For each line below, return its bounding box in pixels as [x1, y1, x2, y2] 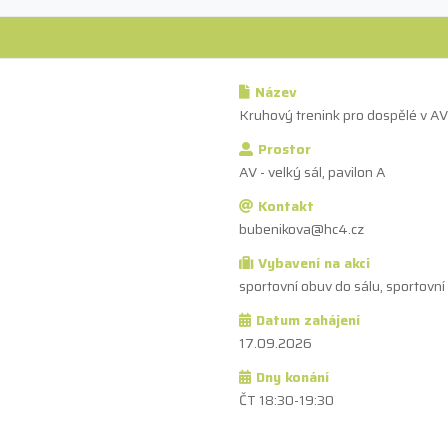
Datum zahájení [255, 308, 360, 331]
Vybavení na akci [257, 251, 370, 274]
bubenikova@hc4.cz [239, 217, 364, 240]
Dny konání [255, 365, 329, 388]
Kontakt [257, 194, 314, 217]
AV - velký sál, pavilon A [239, 160, 386, 183]
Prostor [257, 137, 311, 160]
